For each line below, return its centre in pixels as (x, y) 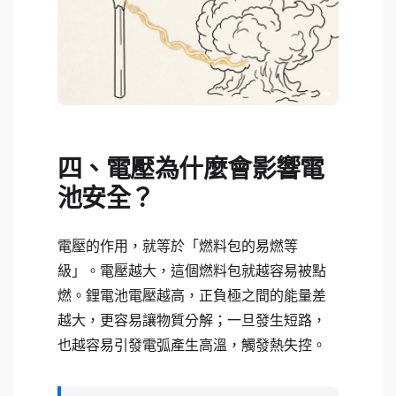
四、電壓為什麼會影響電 (191, 169)
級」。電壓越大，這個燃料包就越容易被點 (192, 270)
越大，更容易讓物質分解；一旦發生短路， (192, 320)
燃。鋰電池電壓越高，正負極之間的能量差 (192, 295)
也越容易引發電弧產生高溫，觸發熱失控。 (192, 345)
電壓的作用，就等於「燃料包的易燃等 (178, 246)
